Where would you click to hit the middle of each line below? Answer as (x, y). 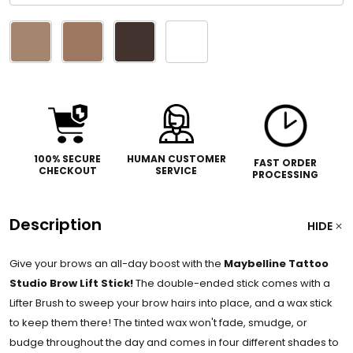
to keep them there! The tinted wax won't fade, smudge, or (158, 322)
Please (30, 29)
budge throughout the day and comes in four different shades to (174, 342)
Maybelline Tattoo (276, 263)
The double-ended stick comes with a (232, 283)
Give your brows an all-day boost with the (117, 263)
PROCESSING (286, 174)
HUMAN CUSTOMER (176, 158)
